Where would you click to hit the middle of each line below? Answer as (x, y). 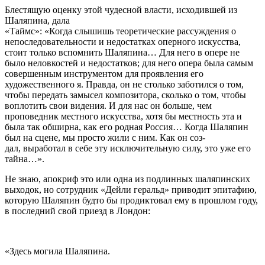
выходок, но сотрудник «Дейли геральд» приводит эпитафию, (131, 189)
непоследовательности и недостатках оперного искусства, (123, 41)
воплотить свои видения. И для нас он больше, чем (108, 105)
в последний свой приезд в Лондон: (77, 211)
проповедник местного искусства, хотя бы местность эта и (123, 116)
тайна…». (25, 159)
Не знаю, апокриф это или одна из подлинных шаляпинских (127, 179)
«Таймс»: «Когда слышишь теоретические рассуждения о (120, 31)
